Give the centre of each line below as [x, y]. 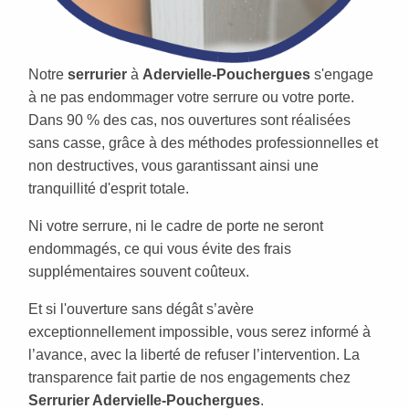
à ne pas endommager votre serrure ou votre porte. [191, 98]
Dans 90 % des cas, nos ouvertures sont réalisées [189, 121]
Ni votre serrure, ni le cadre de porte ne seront [176, 226]
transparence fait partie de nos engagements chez [189, 378]
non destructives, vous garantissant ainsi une [173, 166]
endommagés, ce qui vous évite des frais [160, 249]
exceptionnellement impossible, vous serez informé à [199, 332]
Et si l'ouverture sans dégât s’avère [141, 309]
